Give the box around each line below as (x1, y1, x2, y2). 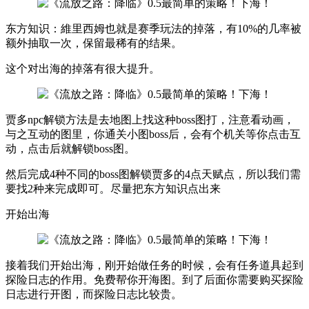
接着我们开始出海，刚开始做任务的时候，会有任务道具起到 (6, 259, 303, 271)
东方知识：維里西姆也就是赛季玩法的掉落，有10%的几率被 (6, 22, 301, 34)
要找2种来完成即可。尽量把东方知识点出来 (6, 182, 221, 195)
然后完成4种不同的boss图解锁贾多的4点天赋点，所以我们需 (6, 168, 301, 180)
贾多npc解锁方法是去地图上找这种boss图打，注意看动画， (6, 113, 295, 126)
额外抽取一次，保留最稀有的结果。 (6, 37, 182, 49)
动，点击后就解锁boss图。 (6, 142, 135, 154)
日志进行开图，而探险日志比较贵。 (6, 288, 182, 300)
